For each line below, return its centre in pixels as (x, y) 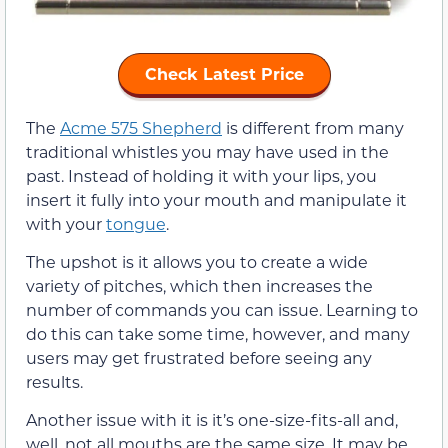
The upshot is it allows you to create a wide (197, 261)
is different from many (313, 127)
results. (54, 381)
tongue (136, 223)
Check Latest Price (224, 73)
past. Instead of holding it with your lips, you (201, 175)
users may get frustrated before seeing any (199, 357)
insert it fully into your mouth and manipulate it (216, 199)
